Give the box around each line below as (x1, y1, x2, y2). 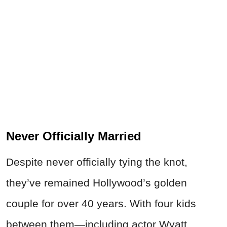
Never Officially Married (6, 129, 141, 143)
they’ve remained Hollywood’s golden (6, 177, 187, 189)
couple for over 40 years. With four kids (6, 198, 196, 210)
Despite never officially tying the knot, (6, 156, 187, 168)
